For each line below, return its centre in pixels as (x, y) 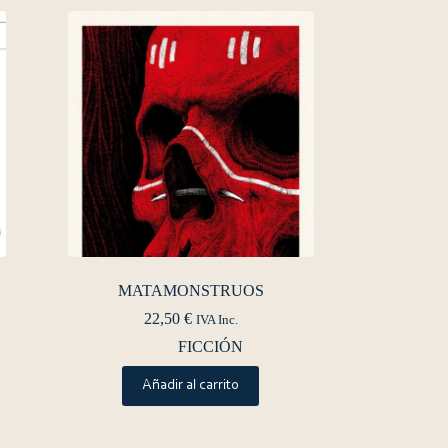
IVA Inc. (216, 319)
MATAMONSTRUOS (190, 290)
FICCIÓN (211, 346)
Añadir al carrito (191, 385)
